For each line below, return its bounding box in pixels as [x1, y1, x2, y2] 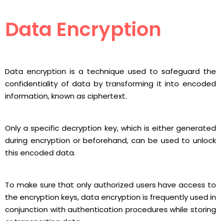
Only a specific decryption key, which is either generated [5, 123, 216, 134]
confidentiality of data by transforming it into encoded [5, 78, 216, 89]
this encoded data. [5, 147, 75, 158]
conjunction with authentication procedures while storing [5, 204, 216, 215]
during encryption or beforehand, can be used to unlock [5, 135, 216, 146]
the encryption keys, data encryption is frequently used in [5, 192, 216, 203]
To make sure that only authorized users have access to [5, 180, 216, 190]
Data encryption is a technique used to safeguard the [5, 66, 216, 77]
